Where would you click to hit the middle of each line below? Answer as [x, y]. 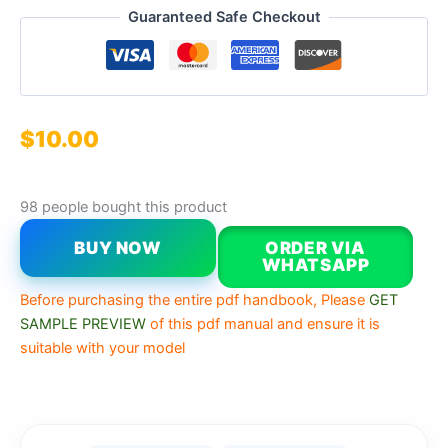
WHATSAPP [315, 264]
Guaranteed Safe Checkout [224, 17]
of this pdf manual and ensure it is [265, 323]
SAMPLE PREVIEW [83, 323]
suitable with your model [102, 347]
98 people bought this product [123, 207]
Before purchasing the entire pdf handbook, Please [192, 299]
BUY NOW [118, 247]
